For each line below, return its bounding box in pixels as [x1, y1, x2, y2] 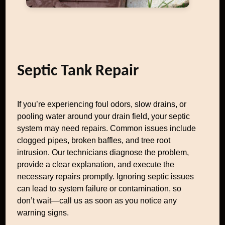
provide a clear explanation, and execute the [17, 160, 175, 169]
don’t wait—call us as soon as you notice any [17, 196, 177, 205]
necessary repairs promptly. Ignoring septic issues [17, 172, 194, 181]
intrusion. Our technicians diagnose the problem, [17, 148, 189, 157]
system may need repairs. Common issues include [17, 124, 196, 133]
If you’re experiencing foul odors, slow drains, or [17, 100, 187, 108]
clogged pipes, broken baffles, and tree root [17, 136, 171, 145]
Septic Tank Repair [17, 63, 139, 79]
